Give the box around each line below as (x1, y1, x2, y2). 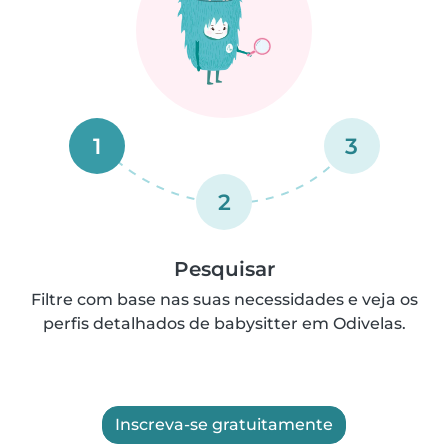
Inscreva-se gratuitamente (115, 414, 333, 434)
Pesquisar (173, 256, 275, 281)
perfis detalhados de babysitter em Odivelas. (42, 313, 406, 333)
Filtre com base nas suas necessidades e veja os (30, 289, 418, 309)
